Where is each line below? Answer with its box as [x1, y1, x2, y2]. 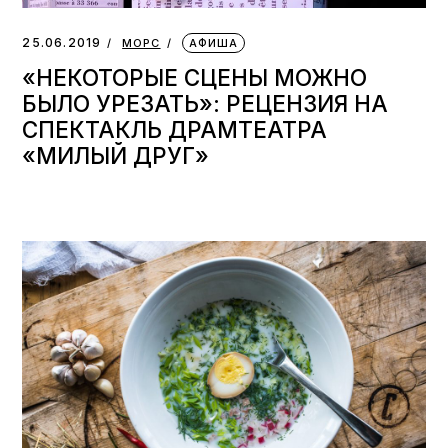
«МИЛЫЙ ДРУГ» [22, 142, 210, 170]
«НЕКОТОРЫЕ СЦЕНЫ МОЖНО [22, 64, 368, 92]
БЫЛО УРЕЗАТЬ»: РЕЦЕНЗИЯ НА [22, 90, 389, 118]
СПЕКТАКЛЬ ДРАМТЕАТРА [22, 116, 328, 144]
